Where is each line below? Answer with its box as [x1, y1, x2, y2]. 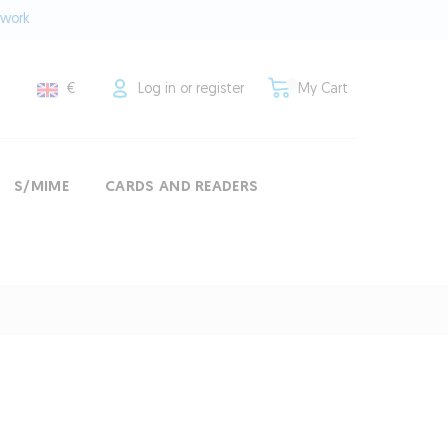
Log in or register [138, 82, 244, 97]
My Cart [298, 82, 348, 97]
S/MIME [14, 180, 69, 195]
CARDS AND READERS [104, 180, 259, 195]
